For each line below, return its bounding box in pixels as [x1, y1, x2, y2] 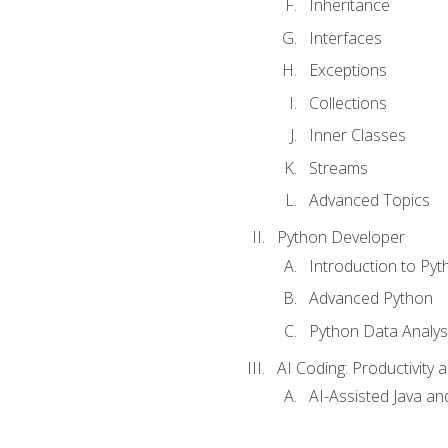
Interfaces [308, 26, 382, 49]
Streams [308, 156, 368, 179]
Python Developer [276, 226, 405, 249]
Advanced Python [308, 287, 433, 310]
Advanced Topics [308, 189, 430, 212]
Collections [308, 91, 387, 114]
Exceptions [308, 59, 387, 82]
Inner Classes [308, 124, 406, 147]
